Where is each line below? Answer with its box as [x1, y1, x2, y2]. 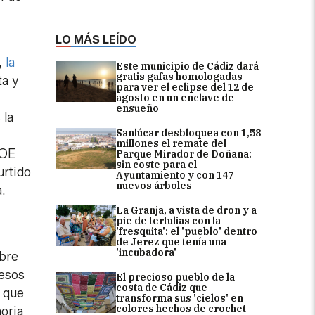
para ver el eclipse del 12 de [116, 81, 254, 94]
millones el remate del [116, 137, 226, 150]
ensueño [116, 102, 159, 115]
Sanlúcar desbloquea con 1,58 [116, 127, 261, 140]
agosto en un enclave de [116, 91, 234, 105]
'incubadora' [116, 246, 176, 259]
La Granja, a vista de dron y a [116, 204, 257, 217]
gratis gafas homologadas [116, 70, 243, 84]
